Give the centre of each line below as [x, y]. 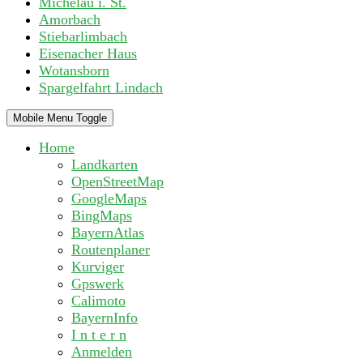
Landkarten [105, 165]
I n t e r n [99, 335]
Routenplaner [111, 250]
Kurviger [98, 267]
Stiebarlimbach [83, 37]
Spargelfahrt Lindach [101, 88]
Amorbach [70, 20]
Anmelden [102, 352]
